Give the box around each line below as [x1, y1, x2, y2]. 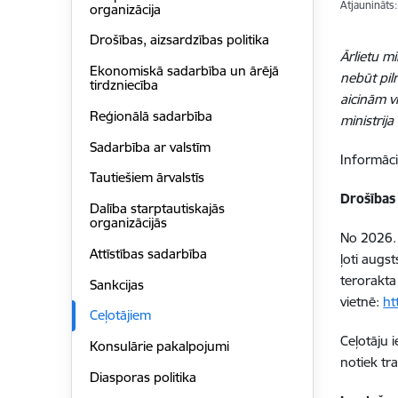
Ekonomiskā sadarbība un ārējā [89, 62, 279, 80]
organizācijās [89, 214, 167, 232]
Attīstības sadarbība [89, 244, 207, 262]
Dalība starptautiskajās [89, 200, 225, 218]
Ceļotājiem [89, 306, 151, 324]
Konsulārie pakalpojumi [89, 338, 229, 355]
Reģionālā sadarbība [89, 107, 212, 124]
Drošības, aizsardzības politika [89, 31, 269, 49]
